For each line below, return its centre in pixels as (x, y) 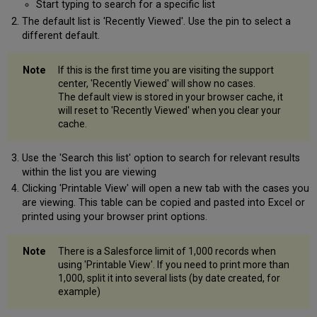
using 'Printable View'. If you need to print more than (174, 264)
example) (80, 291)
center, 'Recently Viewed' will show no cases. (157, 83)
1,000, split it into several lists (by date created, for (169, 278)
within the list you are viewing (89, 172)
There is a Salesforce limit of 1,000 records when (167, 251)
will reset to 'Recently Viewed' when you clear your (170, 110)
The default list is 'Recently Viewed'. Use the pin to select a (156, 21)
